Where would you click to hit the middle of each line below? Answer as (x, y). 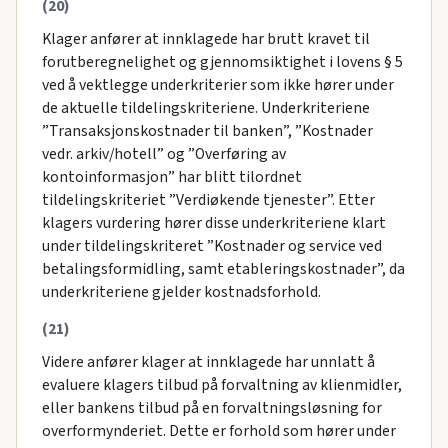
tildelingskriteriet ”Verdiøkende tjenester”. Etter (208, 200)
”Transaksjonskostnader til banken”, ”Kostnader (207, 131)
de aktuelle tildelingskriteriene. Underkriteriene (205, 108)
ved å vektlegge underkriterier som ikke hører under (217, 85)
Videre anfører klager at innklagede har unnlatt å (208, 362)
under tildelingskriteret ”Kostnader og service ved (211, 246)
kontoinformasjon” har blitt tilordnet (171, 177)
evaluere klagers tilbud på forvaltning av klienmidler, (221, 385)
